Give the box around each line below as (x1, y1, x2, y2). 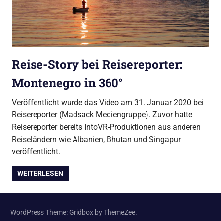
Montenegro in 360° (12, 75, 123, 91)
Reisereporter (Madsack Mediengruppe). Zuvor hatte (12, 110, 192, 120)
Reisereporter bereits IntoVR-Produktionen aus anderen (12, 122, 201, 132)
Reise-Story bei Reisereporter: (12, 56, 182, 73)
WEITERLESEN (17, 169, 64, 178)
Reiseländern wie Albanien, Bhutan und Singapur (12, 135, 181, 145)
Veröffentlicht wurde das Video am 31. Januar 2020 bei (12, 98, 204, 108)
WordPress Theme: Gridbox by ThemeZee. (10, 208, 137, 216)
